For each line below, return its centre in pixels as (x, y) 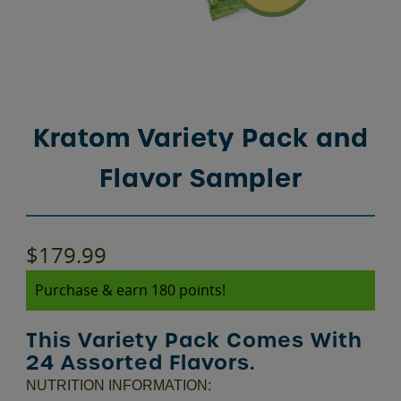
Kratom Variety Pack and (200, 138)
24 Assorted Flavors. (141, 362)
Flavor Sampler (200, 178)
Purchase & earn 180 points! (131, 290)
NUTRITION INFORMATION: (119, 385)
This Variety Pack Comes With (195, 340)
